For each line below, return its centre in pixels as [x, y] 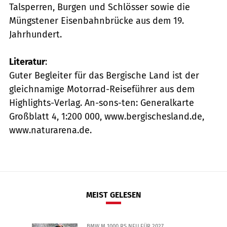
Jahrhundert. [35, 34]
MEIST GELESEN [113, 195]
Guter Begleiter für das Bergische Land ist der [104, 75]
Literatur [27, 62]
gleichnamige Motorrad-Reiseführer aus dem [102, 89]
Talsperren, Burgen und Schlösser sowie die [100, 7]
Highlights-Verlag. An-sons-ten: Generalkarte [102, 103]
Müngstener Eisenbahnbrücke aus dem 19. [97, 21]
